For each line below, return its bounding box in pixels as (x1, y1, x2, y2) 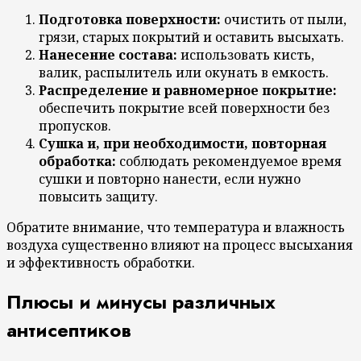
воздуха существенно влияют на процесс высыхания (6, 236, 353, 255)
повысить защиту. (39, 188, 158, 206)
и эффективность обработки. (6, 254, 195, 272)
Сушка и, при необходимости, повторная (39, 135, 326, 153)
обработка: (39, 152, 116, 171)
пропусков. (39, 117, 111, 135)
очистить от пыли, (221, 10, 346, 29)
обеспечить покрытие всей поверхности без (39, 99, 330, 118)
